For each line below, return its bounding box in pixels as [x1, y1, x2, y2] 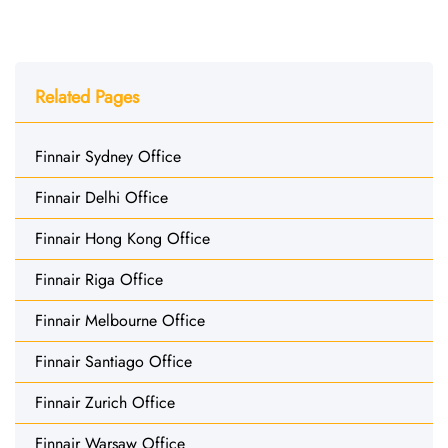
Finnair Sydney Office [35, 144, 181, 168]
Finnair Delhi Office [35, 185, 168, 209]
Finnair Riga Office [35, 267, 163, 291]
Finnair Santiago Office [35, 349, 192, 373]
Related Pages [35, 83, 139, 110]
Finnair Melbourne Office [35, 308, 205, 332]
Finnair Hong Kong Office [35, 226, 210, 250]
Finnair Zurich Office [35, 390, 175, 414]
